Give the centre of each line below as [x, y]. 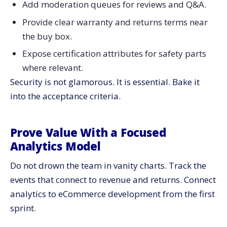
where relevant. [52, 68]
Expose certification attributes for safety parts [114, 54]
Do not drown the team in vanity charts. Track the [108, 166]
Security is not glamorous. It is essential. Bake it [105, 82]
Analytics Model [55, 146]
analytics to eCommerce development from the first [112, 194]
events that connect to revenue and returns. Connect [113, 180]
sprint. [23, 208]
